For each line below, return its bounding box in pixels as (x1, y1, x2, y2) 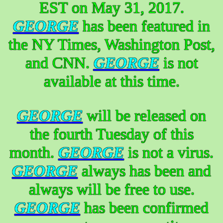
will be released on (83, 106, 206, 124)
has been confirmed (80, 198, 209, 217)
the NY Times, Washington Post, (8, 35, 215, 53)
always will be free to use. (28, 180, 195, 198)
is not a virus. (124, 143, 214, 161)
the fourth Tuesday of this (29, 124, 194, 143)
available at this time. (43, 72, 180, 90)
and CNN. (25, 53, 94, 72)
